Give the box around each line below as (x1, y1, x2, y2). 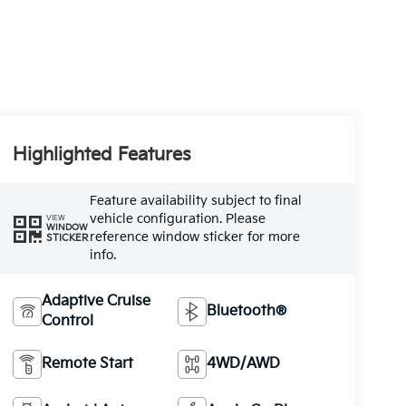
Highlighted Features (12, 143, 191, 166)
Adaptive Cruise (41, 292, 150, 310)
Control (41, 312, 93, 330)
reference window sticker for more (89, 228, 300, 245)
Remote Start (41, 354, 133, 372)
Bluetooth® (207, 302, 287, 320)
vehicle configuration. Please (89, 210, 266, 227)
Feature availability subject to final (89, 192, 302, 208)
